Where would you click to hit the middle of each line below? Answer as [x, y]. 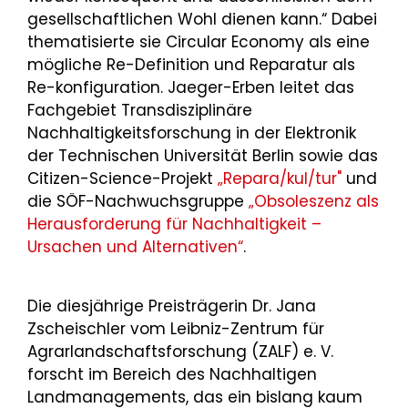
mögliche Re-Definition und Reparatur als [191, 65]
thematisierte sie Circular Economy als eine [199, 42]
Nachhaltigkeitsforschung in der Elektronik [192, 133]
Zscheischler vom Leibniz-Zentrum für [176, 329]
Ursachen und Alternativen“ [135, 247]
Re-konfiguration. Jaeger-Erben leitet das [191, 88]
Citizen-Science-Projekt [122, 179]
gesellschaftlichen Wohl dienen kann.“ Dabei [202, 20]
